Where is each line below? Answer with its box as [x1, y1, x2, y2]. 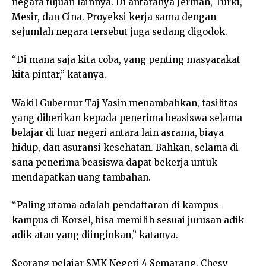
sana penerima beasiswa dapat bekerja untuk [12, 156, 217, 168]
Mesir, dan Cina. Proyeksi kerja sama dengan [12, 11, 216, 23]
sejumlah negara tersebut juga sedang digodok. [12, 26, 227, 37]
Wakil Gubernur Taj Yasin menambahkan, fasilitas [12, 97, 238, 109]
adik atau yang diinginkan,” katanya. [12, 229, 178, 241]
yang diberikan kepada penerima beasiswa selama [12, 112, 242, 123]
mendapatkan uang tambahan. [12, 171, 151, 183]
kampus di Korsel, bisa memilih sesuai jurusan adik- [12, 214, 248, 226]
